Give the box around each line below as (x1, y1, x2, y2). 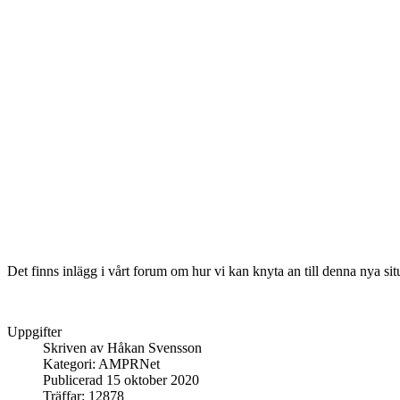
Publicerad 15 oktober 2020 (43, 371, 199, 387)
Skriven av (43, 339, 107, 355)
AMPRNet (98, 355, 160, 371)
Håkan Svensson (107, 339, 202, 355)
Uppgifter (7, 323, 62, 339)
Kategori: (43, 355, 98, 371)
